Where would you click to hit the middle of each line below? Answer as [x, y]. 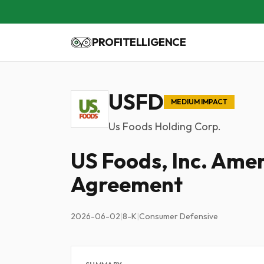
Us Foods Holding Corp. [165, 126]
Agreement [127, 184]
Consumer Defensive [179, 216]
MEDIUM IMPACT [199, 102]
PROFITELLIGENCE [139, 42]
